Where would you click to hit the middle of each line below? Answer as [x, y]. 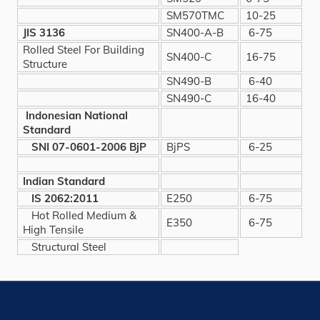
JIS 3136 [44, 32]
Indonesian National [77, 115]
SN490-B [189, 81]
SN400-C [189, 56]
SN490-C [189, 98]
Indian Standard [64, 181]
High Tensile [54, 229]
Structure [45, 64]
